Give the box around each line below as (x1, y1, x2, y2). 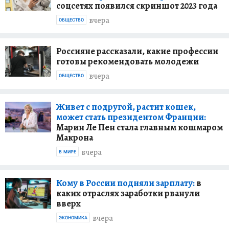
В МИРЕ (59, 149, 76, 154)
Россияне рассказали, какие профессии (56, 44, 218, 57)
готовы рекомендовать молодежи (56, 55, 199, 67)
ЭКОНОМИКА (59, 215, 87, 220)
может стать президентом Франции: (56, 110, 206, 123)
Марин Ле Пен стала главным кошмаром (56, 121, 223, 133)
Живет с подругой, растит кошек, (56, 100, 196, 113)
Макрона (56, 131, 93, 144)
